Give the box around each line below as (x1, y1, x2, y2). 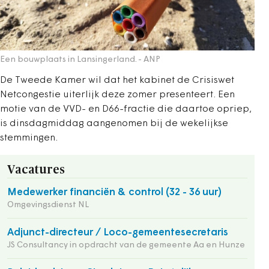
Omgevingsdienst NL (7, 201, 89, 210)
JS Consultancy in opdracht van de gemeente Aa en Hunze (7, 241, 245, 250)
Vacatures (7, 164, 65, 177)
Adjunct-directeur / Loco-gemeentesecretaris (7, 228, 228, 238)
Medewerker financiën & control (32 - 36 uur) (7, 187, 222, 198)
